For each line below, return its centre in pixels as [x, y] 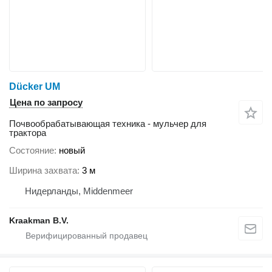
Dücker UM [35, 87]
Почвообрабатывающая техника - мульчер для [108, 124]
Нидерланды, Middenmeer [79, 191]
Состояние [32, 151]
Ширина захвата [43, 170]
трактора [28, 133]
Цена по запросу [46, 103]
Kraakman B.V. [39, 220]
